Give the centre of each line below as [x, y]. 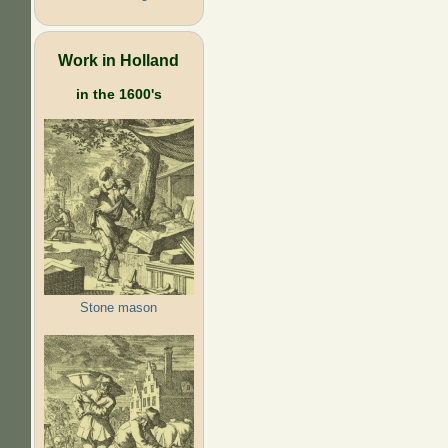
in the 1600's [118, 93]
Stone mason [119, 307]
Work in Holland [119, 59]
